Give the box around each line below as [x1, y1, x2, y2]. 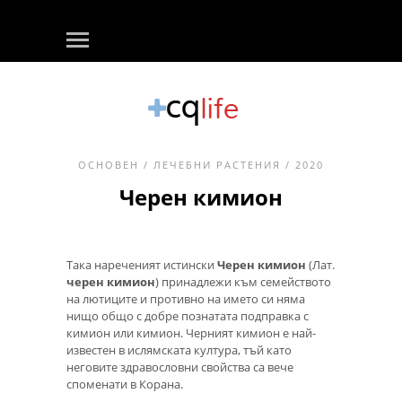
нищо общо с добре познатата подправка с [66, 308, 309, 324]
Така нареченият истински [66, 257, 217, 273]
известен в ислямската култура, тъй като [66, 342, 292, 358]
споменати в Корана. [66, 376, 183, 392]
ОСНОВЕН [78, 158, 139, 171]
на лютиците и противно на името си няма [66, 291, 305, 307]
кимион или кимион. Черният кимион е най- [66, 325, 316, 341]
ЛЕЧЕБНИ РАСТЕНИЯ [153, 158, 281, 171]
